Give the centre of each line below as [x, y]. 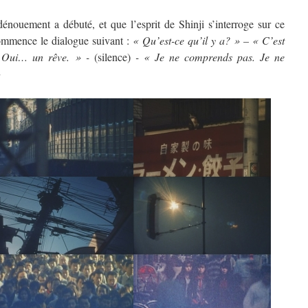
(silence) [112, 57]
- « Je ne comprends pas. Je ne [210, 57]
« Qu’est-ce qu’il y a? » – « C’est [209, 40]
